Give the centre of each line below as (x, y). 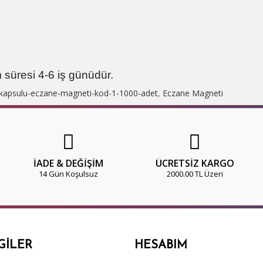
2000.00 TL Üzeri (195, 174)
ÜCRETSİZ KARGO (195, 163)
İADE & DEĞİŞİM (68, 163)
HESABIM (161, 246)
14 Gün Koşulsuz (68, 174)
